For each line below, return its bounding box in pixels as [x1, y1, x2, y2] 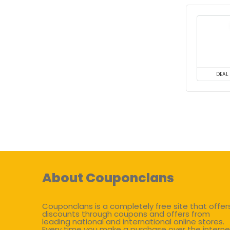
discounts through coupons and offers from [42, 208, 210, 219]
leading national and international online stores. [42, 216, 224, 227]
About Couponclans [42, 169, 174, 187]
